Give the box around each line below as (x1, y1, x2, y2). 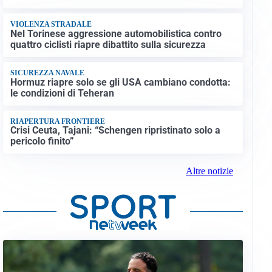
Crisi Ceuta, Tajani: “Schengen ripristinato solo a (10, 124, 220, 137)
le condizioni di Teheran (10, 87, 114, 99)
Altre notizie (185, 166, 233, 177)
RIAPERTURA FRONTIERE (10, 117, 105, 126)
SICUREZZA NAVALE (10, 69, 84, 78)
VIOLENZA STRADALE (10, 20, 92, 29)
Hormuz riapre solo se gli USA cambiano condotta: (10, 76, 231, 88)
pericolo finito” (10, 135, 74, 148)
